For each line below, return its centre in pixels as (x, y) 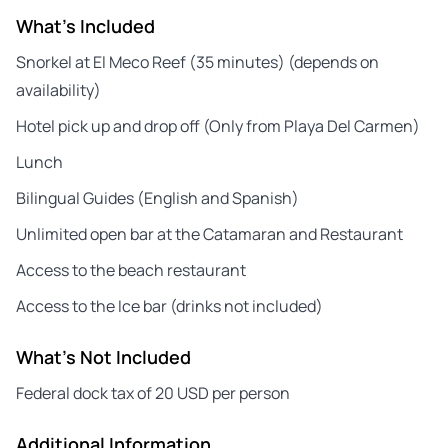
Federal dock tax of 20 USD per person (153, 392)
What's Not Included (103, 356)
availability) (58, 89)
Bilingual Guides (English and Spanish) (157, 197)
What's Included (85, 25)
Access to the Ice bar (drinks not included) (169, 305)
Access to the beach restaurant (131, 269)
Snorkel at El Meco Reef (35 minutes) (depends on (197, 61)
